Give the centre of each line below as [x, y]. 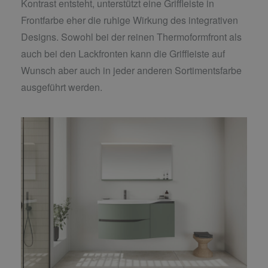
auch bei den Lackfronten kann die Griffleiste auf [123, 54]
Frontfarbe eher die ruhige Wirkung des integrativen [130, 20]
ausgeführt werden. [62, 87]
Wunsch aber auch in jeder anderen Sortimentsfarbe [131, 71]
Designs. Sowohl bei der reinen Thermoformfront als [131, 37]
